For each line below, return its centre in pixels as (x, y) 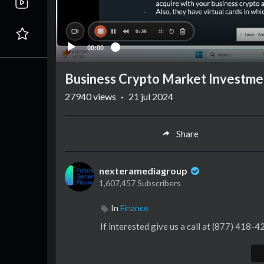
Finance (134, 208)
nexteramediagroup (144, 171)
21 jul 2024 (151, 97)
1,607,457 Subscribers (140, 183)
